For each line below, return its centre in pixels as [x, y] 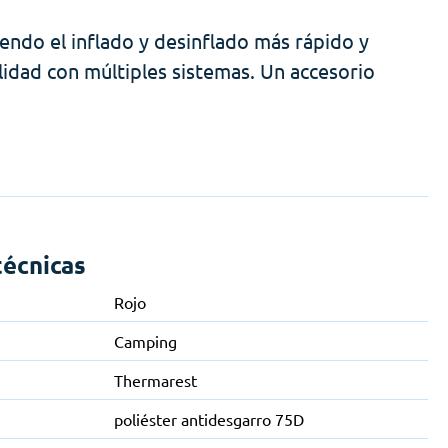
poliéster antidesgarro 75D [209, 418]
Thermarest [156, 379]
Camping [146, 340]
